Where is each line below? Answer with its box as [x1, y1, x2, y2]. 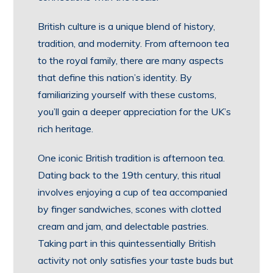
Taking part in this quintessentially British [38, 237, 216, 249]
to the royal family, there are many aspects [38, 54, 224, 66]
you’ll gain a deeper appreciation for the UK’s [38, 105, 232, 118]
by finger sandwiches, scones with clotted [38, 203, 222, 215]
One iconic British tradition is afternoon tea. [38, 152, 225, 164]
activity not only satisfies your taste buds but [38, 254, 234, 266]
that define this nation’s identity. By [38, 71, 193, 83]
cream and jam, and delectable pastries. [38, 220, 209, 232]
